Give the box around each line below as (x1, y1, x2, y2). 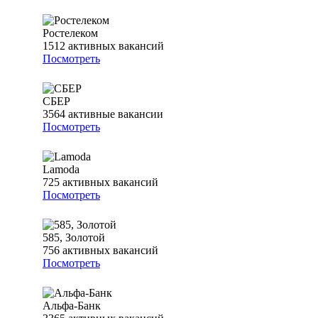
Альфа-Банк (43, 300, 101, 312)
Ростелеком (43, 27, 98, 40)
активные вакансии (68, 108, 163, 121)
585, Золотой (43, 231, 105, 244)
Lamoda (43, 163, 79, 176)
